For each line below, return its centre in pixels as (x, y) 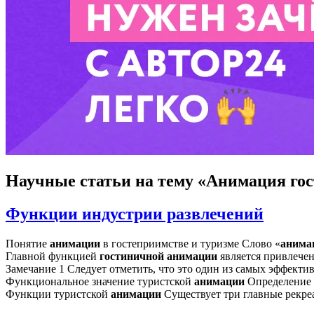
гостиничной (132, 256)
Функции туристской (58, 294)
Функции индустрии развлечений (135, 213)
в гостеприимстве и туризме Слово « (190, 243)
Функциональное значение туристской (100, 281)
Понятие (28, 243)
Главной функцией (53, 256)
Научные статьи (68, 180)
